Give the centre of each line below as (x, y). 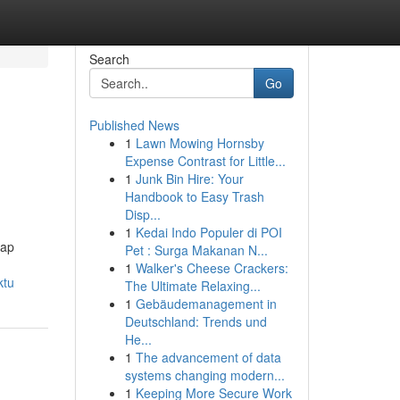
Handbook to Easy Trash (194, 196)
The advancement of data (208, 357)
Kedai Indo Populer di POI (208, 232)
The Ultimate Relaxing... (192, 286)
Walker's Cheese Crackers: (212, 268)
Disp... (142, 214)
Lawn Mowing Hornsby (200, 143)
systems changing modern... (204, 375)
